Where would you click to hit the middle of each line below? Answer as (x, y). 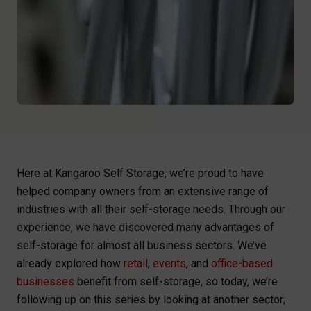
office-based (242, 264)
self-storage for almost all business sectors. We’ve (142, 246)
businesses (45, 282)
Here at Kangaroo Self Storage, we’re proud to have (140, 174)
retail (136, 264)
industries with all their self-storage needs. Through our (151, 210)
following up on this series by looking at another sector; (151, 300)
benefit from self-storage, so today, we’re (176, 282)
